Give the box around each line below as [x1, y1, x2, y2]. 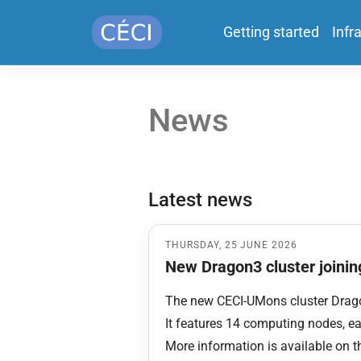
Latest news [148, 189, 252, 211]
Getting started [222, 24, 319, 40]
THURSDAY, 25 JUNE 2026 [165, 239, 298, 251]
